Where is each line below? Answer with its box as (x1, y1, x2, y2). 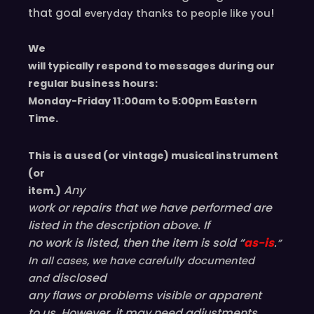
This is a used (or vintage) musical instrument (28, 149, 278, 163)
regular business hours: (28, 76, 158, 91)
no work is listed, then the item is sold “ (28, 235, 244, 252)
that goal (28, 5, 84, 22)
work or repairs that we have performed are (28, 200, 272, 217)
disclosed (52, 270, 107, 287)
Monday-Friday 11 (28, 94, 121, 109)
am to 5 (138, 94, 178, 109)
